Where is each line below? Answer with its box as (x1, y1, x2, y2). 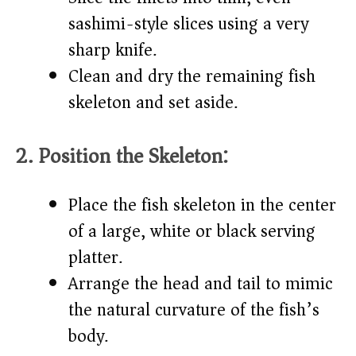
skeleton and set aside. (68, 87, 238, 118)
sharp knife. (68, 35, 157, 66)
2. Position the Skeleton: (16, 138, 228, 175)
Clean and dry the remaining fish (68, 61, 315, 92)
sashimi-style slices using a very (68, 9, 308, 40)
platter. (68, 242, 122, 273)
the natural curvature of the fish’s (68, 295, 319, 326)
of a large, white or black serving (68, 216, 315, 247)
